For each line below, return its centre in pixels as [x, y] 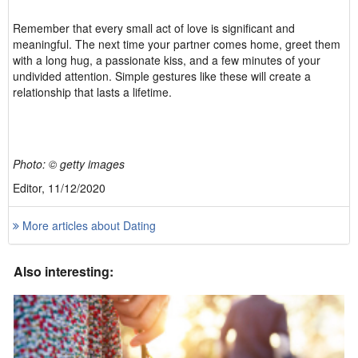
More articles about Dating [88, 225]
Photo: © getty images [69, 164]
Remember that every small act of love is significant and [154, 28]
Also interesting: [64, 271]
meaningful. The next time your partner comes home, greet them [177, 44]
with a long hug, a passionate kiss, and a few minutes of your [167, 60]
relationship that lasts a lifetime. [92, 92]
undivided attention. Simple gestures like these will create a [162, 76]
